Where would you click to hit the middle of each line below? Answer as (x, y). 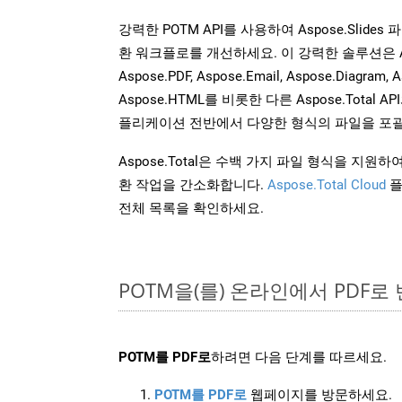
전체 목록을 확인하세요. (191, 208)
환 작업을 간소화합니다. (193, 184)
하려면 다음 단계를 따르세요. (299, 357)
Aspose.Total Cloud (327, 184)
